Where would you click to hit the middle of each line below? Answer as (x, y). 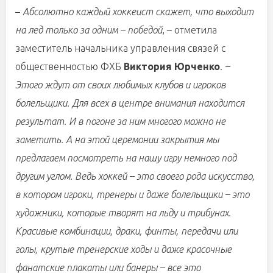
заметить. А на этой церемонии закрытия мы (117, 140)
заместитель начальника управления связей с (120, 48)
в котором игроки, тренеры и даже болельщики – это (132, 194)
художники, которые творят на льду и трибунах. (123, 213)
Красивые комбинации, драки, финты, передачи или (126, 231)
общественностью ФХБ (69, 66)
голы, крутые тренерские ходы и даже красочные (123, 249)
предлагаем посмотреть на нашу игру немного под (126, 158)
